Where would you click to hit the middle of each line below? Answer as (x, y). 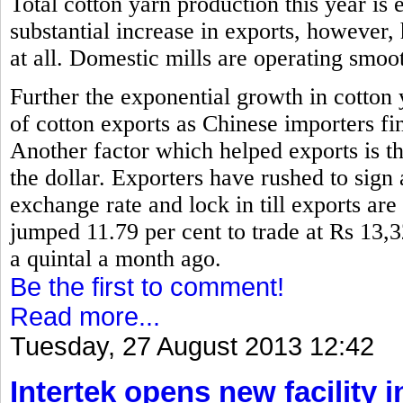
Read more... (85, 316)
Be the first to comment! (147, 287)
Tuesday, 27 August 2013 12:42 (192, 346)
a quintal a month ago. (116, 258)
